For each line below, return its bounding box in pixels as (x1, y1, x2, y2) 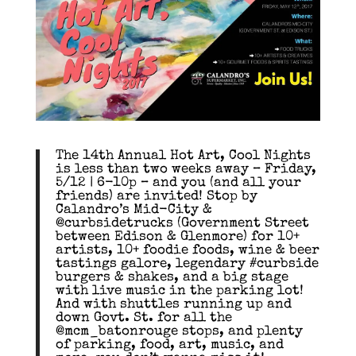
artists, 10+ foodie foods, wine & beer (55, 243, 319, 257)
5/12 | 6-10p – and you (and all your (55, 176, 301, 190)
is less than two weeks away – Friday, (55, 162, 316, 176)
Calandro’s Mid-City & (55, 203, 212, 217)
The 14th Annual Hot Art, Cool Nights (55, 149, 311, 163)
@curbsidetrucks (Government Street (55, 216, 309, 230)
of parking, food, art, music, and (55, 338, 284, 352)
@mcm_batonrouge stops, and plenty (55, 324, 303, 339)
